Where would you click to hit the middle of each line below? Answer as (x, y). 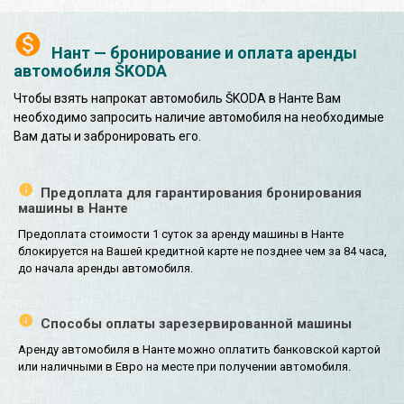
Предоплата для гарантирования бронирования (201, 193)
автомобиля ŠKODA (90, 70)
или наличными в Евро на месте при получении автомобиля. (184, 367)
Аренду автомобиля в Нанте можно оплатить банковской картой (199, 350)
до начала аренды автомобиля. (106, 268)
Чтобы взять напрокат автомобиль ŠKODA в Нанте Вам (177, 98)
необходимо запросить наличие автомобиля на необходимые (199, 117)
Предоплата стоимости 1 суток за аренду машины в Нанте (181, 234)
